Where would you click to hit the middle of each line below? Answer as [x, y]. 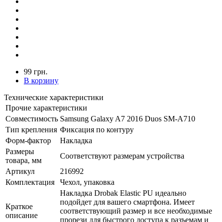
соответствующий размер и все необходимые [136, 211]
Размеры [20, 151]
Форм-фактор [28, 140]
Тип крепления [31, 129]
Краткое [19, 206]
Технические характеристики [54, 97]
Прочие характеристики [46, 108]
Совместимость [32, 118]
